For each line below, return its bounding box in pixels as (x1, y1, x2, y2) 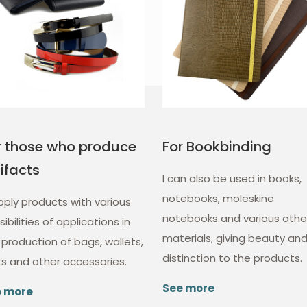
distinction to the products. (162, 251, 303, 266)
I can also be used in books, (162, 171, 302, 186)
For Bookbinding (162, 137, 272, 157)
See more (162, 281, 215, 296)
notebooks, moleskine (162, 191, 275, 206)
